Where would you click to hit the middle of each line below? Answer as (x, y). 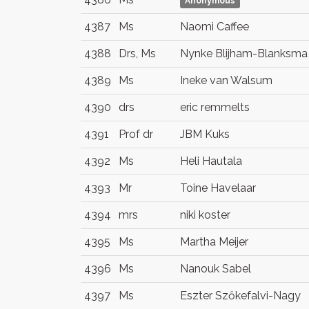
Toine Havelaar (218, 188)
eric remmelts (215, 107)
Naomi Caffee (215, 27)
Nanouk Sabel (216, 269)
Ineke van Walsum (226, 80)
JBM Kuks (205, 134)
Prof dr (136, 134)
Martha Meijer (214, 242)
